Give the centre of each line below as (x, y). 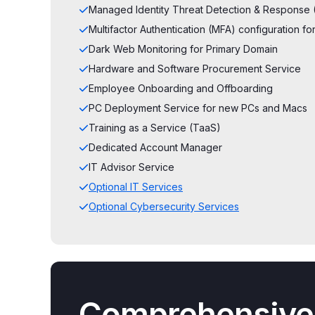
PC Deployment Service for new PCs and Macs (198, 108)
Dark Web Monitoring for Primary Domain (183, 49)
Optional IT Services (136, 187)
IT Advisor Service (131, 167)
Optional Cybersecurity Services (164, 206)
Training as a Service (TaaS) (155, 128)
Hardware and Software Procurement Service (195, 69)
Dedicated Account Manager (155, 147)
